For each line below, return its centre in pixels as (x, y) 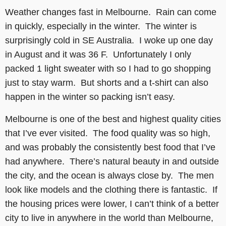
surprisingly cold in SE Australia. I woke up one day (109, 40)
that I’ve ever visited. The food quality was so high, (108, 133)
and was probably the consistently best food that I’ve (110, 147)
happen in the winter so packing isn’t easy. (90, 97)
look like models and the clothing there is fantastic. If (111, 189)
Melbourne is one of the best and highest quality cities (113, 119)
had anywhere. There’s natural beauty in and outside (112, 161)
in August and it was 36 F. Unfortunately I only (98, 54)
